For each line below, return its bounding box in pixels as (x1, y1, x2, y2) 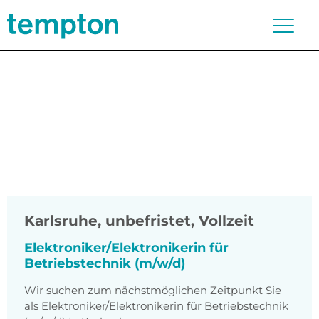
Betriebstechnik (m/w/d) (24, 256, 185, 272)
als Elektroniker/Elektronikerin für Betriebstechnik (24, 299, 288, 313)
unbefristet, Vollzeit (105, 212, 254, 230)
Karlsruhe (24, 212, 98, 230)
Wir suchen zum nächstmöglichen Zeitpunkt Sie (24, 283, 281, 298)
